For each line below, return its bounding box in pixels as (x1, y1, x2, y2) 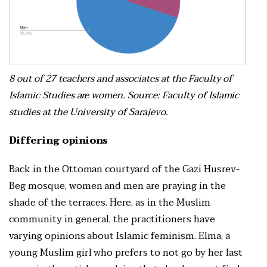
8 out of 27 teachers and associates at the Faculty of (9, 70, 232, 88)
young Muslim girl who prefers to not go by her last (9, 244, 243, 262)
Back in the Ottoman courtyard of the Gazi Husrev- (9, 161, 240, 178)
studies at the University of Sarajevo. (9, 104, 170, 121)
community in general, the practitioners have (9, 211, 215, 228)
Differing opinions (9, 132, 108, 150)
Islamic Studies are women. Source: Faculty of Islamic (9, 87, 240, 104)
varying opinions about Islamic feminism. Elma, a (9, 228, 230, 245)
